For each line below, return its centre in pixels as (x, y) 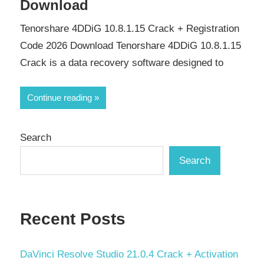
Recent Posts (73, 219)
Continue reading (60, 97)
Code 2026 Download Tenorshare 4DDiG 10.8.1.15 (131, 46)
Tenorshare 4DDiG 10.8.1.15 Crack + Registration (130, 29)
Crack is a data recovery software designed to (122, 63)
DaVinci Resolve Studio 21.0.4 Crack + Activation (129, 254)
